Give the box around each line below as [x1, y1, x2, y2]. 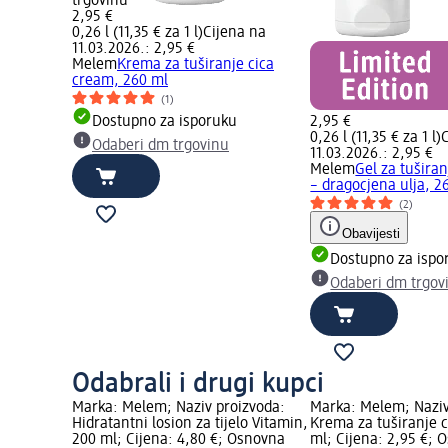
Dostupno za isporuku [92, 114, 237, 131]
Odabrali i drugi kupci [72, 370, 324, 399]
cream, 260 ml [72, 73, 168, 90]
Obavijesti [342, 226, 401, 242]
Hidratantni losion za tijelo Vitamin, [72, 416, 308, 433]
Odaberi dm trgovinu [92, 138, 229, 155]
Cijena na [203, 25, 266, 42]
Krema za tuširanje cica [117, 57, 274, 74]
